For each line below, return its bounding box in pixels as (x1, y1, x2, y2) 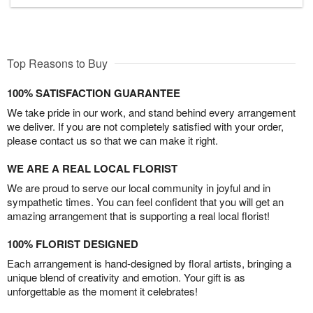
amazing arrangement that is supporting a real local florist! (7, 208, 270, 224)
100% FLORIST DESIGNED (7, 236, 138, 252)
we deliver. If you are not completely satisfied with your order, (7, 119, 284, 134)
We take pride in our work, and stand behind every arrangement (7, 105, 296, 120)
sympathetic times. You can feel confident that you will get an (7, 194, 284, 210)
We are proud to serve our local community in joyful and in (7, 180, 270, 196)
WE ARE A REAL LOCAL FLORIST (7, 161, 177, 177)
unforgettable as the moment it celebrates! (7, 284, 198, 299)
